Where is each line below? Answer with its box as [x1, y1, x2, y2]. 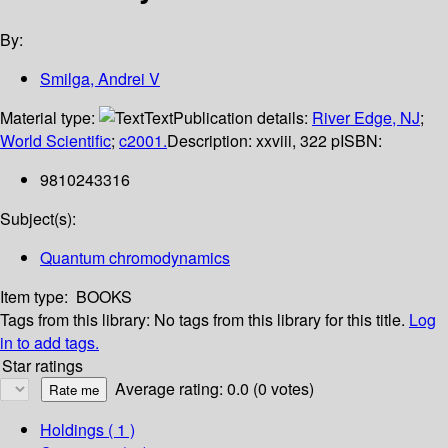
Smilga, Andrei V [40, 67, 160, 91]
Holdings [40, 418, 104, 442]
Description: [167, 129, 256, 153]
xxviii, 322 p [256, 129, 340, 153]
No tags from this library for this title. [154, 308, 405, 332]
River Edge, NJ [312, 106, 420, 130]
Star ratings [2, 354, 83, 378]
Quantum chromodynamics [40, 246, 230, 270]
